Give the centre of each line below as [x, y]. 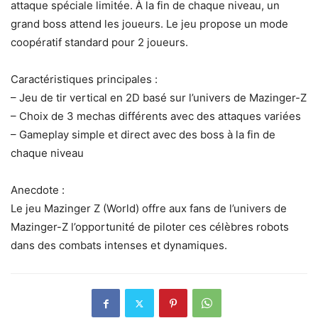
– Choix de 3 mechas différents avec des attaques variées [156, 116]
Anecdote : [38, 190]
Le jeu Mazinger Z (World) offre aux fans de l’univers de [149, 209]
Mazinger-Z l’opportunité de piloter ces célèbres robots [150, 227]
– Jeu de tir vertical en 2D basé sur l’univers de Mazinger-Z [159, 98]
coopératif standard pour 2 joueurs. [99, 43]
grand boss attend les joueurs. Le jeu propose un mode [149, 24]
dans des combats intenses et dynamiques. [119, 246]
